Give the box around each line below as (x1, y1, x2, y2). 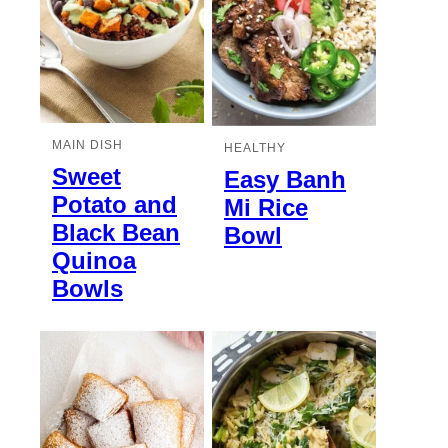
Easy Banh (224, 165, 346, 193)
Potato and (52, 191, 177, 219)
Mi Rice (224, 193, 308, 221)
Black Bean (52, 219, 180, 247)
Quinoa (52, 247, 136, 275)
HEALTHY (224, 140, 286, 155)
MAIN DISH (52, 138, 123, 153)
